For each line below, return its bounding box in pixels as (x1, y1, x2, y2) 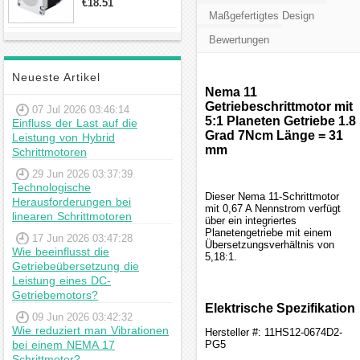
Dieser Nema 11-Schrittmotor (205, 190, 339, 202)
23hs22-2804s (82, 6, 148, 18)
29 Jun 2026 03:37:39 (32, 168, 133, 180)
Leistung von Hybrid (12, 131, 115, 144)
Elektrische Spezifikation (205, 301, 355, 315)
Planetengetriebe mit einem (205, 227, 332, 239)
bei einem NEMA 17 (12, 338, 115, 351)
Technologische (12, 181, 91, 194)
